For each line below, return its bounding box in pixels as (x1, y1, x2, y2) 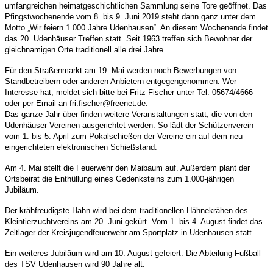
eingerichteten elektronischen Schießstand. (5, 142, 157, 152)
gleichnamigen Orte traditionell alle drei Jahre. (5, 44, 166, 54)
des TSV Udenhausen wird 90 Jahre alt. (5, 259, 145, 269)
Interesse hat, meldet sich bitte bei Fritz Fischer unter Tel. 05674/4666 (5, 87, 253, 97)
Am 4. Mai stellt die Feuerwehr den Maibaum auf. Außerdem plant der (5, 163, 250, 172)
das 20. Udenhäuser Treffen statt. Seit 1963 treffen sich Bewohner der (5, 34, 252, 43)
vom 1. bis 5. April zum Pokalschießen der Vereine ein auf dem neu (5, 131, 243, 141)
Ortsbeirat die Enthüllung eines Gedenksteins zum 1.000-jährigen (5, 174, 234, 183)
